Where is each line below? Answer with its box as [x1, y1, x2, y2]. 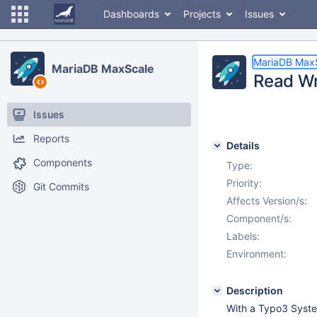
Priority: [226, 177, 262, 189]
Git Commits [33, 180, 89, 192]
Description [226, 284, 283, 296]
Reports [33, 132, 69, 144]
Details [226, 139, 260, 151]
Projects [183, 8, 221, 20]
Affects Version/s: [226, 195, 307, 207]
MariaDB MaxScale [52, 62, 154, 76]
